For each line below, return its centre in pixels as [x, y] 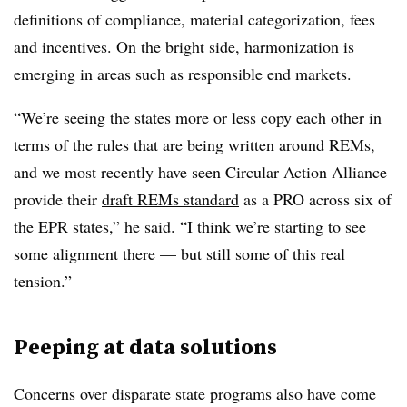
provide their [58, 199]
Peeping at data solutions [145, 347]
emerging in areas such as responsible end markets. [183, 74]
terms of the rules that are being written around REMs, [194, 145]
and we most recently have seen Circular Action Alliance [200, 172]
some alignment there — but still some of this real [179, 254]
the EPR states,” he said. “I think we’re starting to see [190, 227]
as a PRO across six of [315, 199]
